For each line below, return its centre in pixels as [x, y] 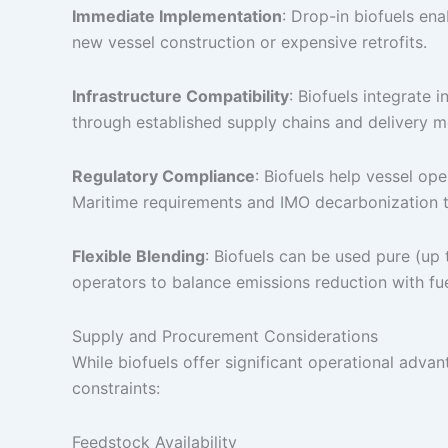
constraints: [116, 388]
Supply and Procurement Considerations [225, 336]
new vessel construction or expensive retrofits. [249, 42]
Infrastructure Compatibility [180, 96]
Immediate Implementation [177, 16]
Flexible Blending [138, 256]
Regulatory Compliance [163, 176]
